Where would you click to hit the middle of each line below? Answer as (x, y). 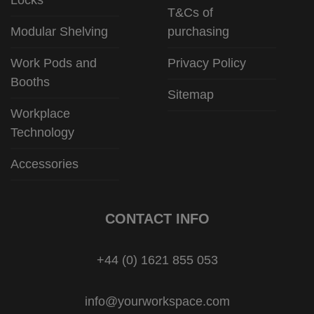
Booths (30, 82)
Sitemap (191, 94)
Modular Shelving (59, 31)
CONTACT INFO (157, 218)
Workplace (40, 113)
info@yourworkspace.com (157, 301)
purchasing (198, 31)
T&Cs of (190, 12)
